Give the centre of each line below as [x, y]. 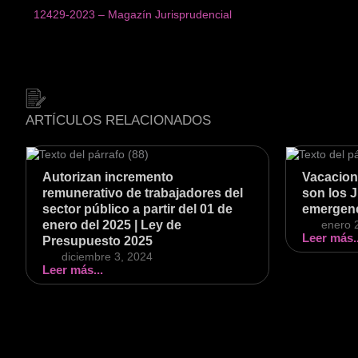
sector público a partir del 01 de [137, 209]
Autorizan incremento [108, 177]
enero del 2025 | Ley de [112, 225]
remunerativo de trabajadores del [143, 193]
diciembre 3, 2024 [107, 257]
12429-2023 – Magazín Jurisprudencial [133, 14]
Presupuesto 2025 [97, 241]
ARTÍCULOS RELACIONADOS [118, 120]
